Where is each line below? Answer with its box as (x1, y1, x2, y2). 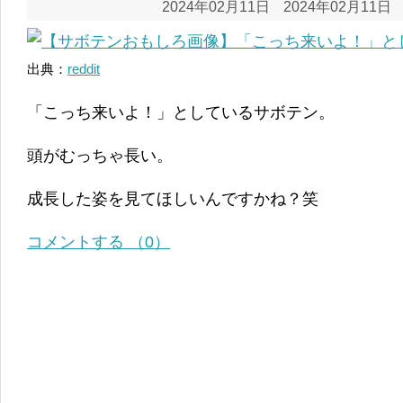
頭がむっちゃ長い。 (27, 146, 173, 165)
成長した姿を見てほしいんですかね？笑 (27, 189, 318, 208)
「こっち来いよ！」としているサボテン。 (27, 103, 335, 121)
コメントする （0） (27, 232, 170, 251)
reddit (67, 60, 100, 76)
